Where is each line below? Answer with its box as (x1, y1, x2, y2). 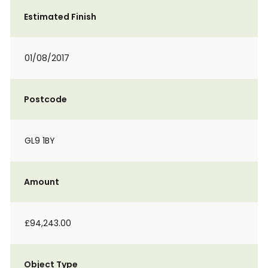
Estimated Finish (24, 11, 96, 23)
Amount (24, 176, 59, 188)
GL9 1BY (25, 135, 55, 147)
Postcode (24, 93, 67, 105)
